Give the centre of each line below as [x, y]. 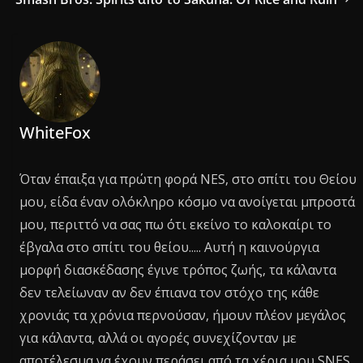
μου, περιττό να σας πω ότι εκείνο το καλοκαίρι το [176, 224]
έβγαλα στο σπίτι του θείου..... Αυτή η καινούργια [170, 247]
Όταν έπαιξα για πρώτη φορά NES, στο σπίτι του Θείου [188, 179]
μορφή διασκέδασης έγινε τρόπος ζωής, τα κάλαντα [178, 269]
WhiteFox [56, 132]
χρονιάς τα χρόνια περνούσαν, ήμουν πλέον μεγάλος [183, 315]
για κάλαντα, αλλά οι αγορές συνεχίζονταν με [158, 337]
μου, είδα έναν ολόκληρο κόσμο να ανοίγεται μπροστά [188, 201]
